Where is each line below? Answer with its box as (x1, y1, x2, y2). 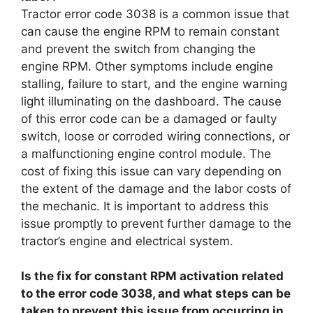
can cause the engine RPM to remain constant (21, 24, 279, 38)
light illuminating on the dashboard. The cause (21, 94, 282, 108)
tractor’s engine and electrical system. (21, 233, 233, 248)
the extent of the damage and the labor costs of (21, 181, 291, 196)
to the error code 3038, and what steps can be (21, 286, 291, 300)
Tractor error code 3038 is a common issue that (21, 6, 289, 21)
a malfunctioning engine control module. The (21, 146, 271, 161)
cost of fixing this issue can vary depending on (21, 163, 282, 178)
